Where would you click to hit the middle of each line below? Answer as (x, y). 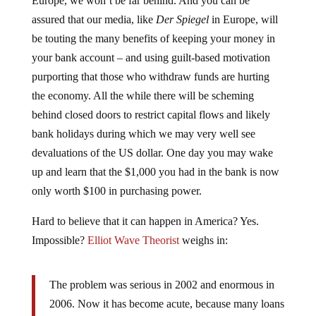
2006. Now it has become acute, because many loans (166, 292)
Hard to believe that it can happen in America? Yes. (145, 210)
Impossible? (59, 229)
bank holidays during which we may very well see (143, 122)
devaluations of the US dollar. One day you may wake (152, 141)
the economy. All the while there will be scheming (142, 84)
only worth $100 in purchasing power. (116, 180)
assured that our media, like (93, 8)
